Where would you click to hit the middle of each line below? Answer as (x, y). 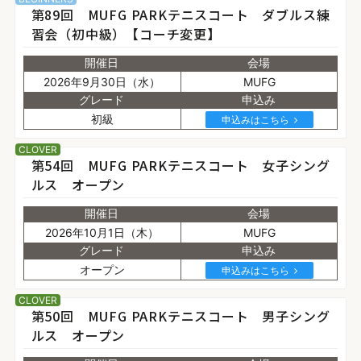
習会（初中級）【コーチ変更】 (126, 34)
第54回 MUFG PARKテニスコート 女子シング (180, 165)
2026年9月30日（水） (102, 82)
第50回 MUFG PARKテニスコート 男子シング (180, 316)
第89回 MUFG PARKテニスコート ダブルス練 (180, 15)
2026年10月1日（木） (102, 232)
